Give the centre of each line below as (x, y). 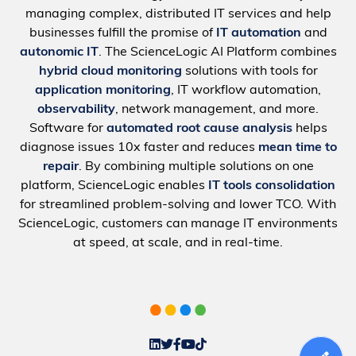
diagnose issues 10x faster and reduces (139, 147)
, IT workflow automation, (246, 90)
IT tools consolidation (272, 186)
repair (60, 166)
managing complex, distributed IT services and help (178, 14)
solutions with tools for (250, 71)
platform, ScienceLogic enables (114, 186)
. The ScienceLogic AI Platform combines (217, 52)
